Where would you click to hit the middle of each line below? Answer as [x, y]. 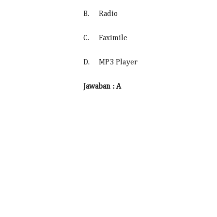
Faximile [113, 38]
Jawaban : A [102, 87]
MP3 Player [118, 62]
